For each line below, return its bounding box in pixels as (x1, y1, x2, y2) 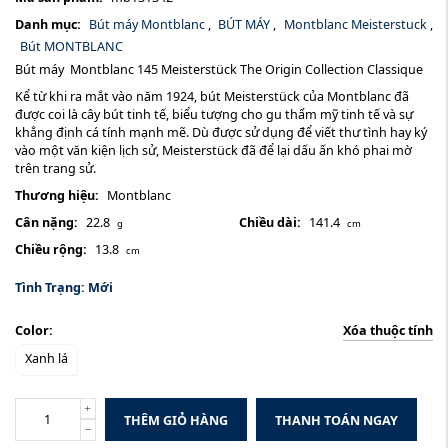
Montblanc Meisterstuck (283, 15, 430, 33)
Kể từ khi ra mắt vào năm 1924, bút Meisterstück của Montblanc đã (15, 87, 409, 105)
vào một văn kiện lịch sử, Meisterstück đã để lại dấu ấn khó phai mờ (15, 141, 412, 159)
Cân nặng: (15, 213, 78, 231)
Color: (15, 322, 53, 340)
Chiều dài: (239, 213, 301, 231)
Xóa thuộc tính (343, 321, 433, 339)
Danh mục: (15, 15, 81, 33)
